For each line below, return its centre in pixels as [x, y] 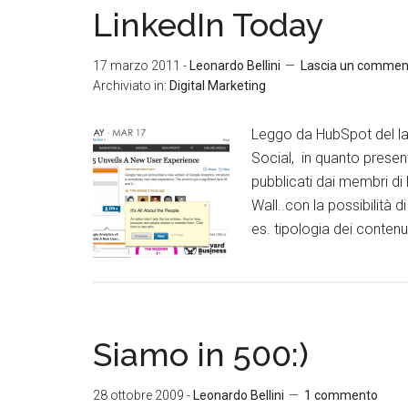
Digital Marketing [218, 86]
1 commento [341, 395]
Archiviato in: [131, 86]
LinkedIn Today [209, 25]
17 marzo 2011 [137, 66]
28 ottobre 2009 [138, 395]
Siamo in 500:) [201, 354]
